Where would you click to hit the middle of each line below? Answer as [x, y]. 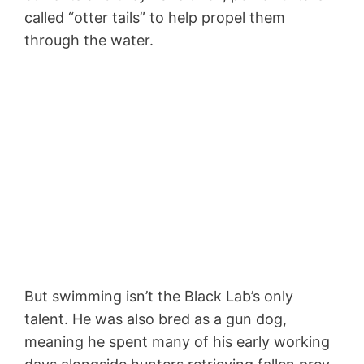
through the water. [89, 41]
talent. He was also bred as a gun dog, [156, 319]
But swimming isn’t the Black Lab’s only [159, 297]
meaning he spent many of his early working [177, 342]
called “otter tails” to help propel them [155, 18]
